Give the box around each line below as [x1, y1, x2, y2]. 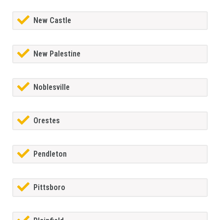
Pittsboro [33, 183, 65, 192]
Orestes [33, 116, 60, 126]
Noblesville [33, 82, 70, 92]
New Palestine [33, 49, 81, 59]
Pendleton [33, 149, 67, 159]
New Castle [33, 16, 71, 26]
